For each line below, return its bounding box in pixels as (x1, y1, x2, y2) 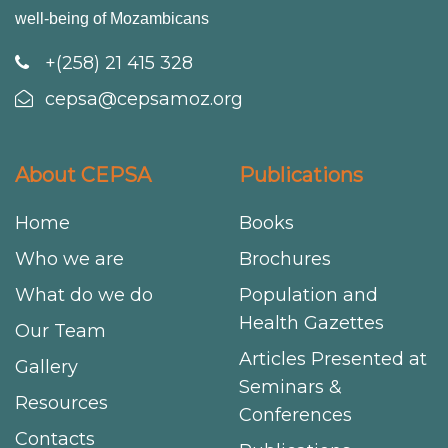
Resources (15, 391, 108, 414)
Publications (239, 162, 363, 187)
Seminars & (239, 375, 342, 398)
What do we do (15, 283, 153, 306)
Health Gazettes (239, 311, 384, 334)
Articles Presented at (239, 347, 427, 370)
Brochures (239, 247, 331, 270)
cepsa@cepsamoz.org (40, 87, 243, 110)
